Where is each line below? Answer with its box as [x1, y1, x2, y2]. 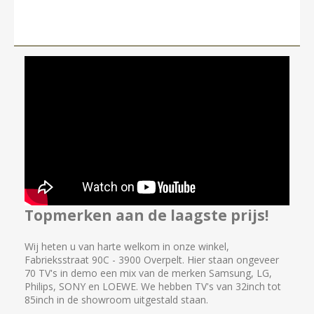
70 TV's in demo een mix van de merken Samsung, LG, [25, 266, 272, 280]
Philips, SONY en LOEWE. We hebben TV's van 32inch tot [25, 279, 281, 293]
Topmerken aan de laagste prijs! [25, 205, 268, 225]
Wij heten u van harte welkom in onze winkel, [25, 239, 229, 253]
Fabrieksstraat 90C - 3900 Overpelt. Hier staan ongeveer [25, 252, 279, 266]
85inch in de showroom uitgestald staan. [25, 292, 208, 306]
